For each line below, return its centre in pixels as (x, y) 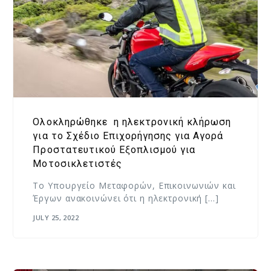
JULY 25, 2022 (56, 218)
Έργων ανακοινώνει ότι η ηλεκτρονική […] (126, 198)
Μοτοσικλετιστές (77, 163)
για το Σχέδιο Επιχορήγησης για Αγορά (128, 135)
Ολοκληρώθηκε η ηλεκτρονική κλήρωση (132, 122)
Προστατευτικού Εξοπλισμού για (114, 149)
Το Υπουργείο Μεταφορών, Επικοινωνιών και (134, 185)
